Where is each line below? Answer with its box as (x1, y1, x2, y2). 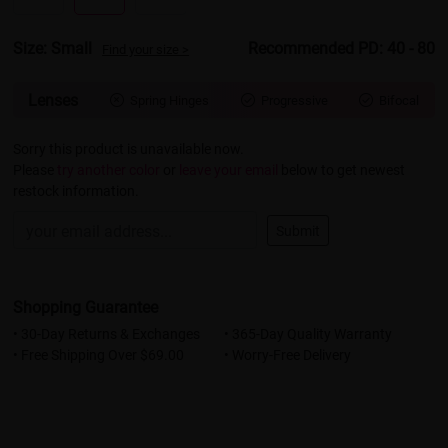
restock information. (13, 181, 140, 201)
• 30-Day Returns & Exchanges (13, 324, 201, 344)
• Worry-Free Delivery (223, 345, 351, 365)
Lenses (28, 89, 79, 111)
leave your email (179, 160, 279, 180)
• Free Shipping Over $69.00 (13, 345, 185, 365)
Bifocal (379, 91, 420, 110)
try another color (57, 160, 161, 180)
